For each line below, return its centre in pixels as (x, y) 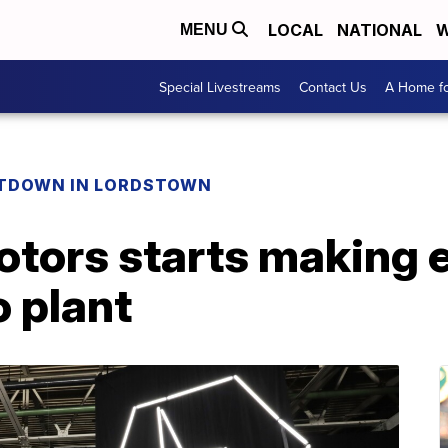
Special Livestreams (220, 86)
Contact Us (333, 86)
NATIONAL (379, 30)
